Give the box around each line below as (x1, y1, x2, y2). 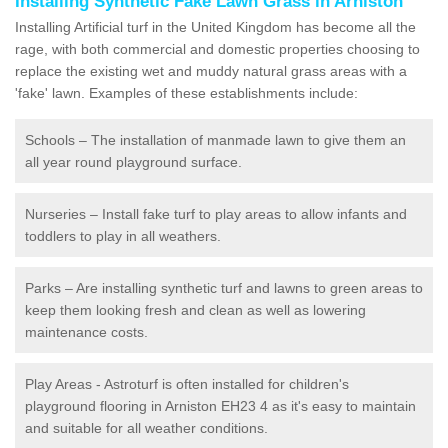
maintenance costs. (25, 323, 148, 340)
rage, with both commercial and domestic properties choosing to (15, 40, 420, 57)
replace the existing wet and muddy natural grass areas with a (15, 62, 407, 79)
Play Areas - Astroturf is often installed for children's (25, 375, 349, 392)
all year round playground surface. (25, 153, 242, 170)
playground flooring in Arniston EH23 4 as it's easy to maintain (25, 397, 416, 414)
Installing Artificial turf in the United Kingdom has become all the (15, 18, 416, 35)
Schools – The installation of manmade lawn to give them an (25, 131, 406, 148)
